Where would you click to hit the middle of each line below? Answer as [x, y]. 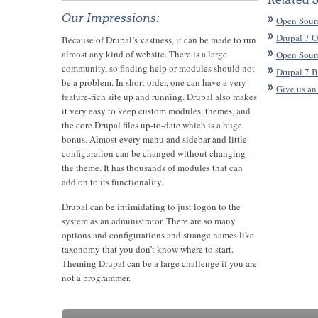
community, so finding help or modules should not [158, 68]
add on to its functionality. [113, 182]
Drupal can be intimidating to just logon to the [151, 207]
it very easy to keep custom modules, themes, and [156, 111]
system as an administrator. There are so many [149, 221]
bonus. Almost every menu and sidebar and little [154, 139]
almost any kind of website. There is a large [144, 54]
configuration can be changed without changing [154, 153]
